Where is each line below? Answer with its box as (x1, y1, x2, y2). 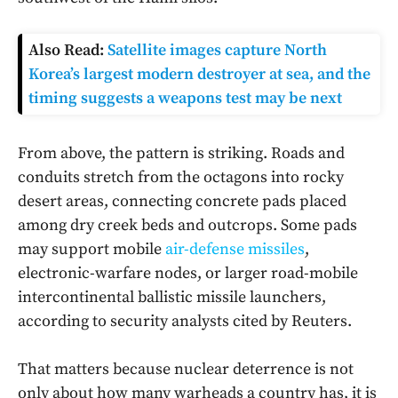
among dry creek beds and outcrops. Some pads (18, 215, 357, 236)
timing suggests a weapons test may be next (28, 88, 342, 109)
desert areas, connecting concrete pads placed (18, 191, 346, 212)
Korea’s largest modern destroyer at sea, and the (28, 64, 370, 85)
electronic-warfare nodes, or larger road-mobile (18, 263, 358, 284)
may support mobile (18, 239, 165, 260)
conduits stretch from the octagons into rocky (18, 167, 344, 188)
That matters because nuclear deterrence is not (18, 359, 354, 380)
